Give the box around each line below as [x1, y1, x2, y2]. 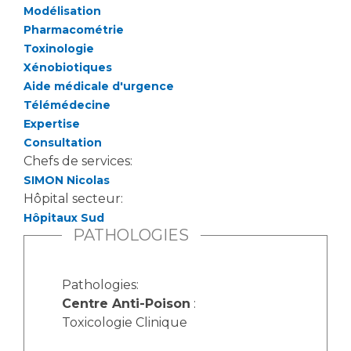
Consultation [24, 136, 102, 150]
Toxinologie [24, 42, 94, 56]
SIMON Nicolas [24, 173, 110, 187]
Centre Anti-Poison [62, 296, 190, 311]
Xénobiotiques [24, 60, 112, 74]
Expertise [24, 117, 80, 131]
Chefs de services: [24, 154, 136, 168]
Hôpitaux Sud [24, 211, 104, 225]
